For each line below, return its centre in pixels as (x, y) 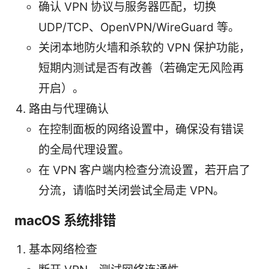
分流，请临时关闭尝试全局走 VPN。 (131, 191)
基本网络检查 (63, 250)
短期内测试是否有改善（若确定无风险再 (141, 68)
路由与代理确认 (69, 109)
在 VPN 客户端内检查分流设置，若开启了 (144, 171)
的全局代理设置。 (84, 150)
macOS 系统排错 (65, 220)
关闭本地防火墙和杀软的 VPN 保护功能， (144, 48)
